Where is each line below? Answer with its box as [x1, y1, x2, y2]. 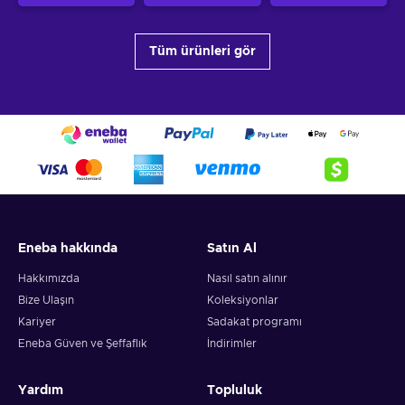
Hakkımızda [18, 273, 80, 284]
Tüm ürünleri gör [149, 44, 256, 58]
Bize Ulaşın [18, 295, 74, 306]
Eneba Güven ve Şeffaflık [18, 338, 147, 349]
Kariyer [18, 316, 56, 327]
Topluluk [207, 384, 262, 397]
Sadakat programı [207, 316, 302, 327]
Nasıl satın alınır [207, 273, 287, 284]
